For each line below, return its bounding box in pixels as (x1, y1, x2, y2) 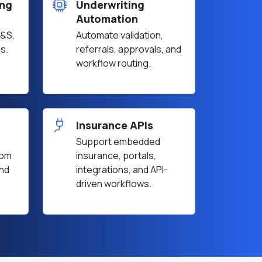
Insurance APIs (76, 118, 153, 132)
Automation (76, 12, 138, 26)
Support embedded (76, 135, 160, 148)
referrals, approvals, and (76, 43, 181, 56)
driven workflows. (76, 177, 151, 190)
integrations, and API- (76, 163, 168, 176)
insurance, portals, (76, 149, 156, 162)
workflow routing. (76, 57, 151, 70)
